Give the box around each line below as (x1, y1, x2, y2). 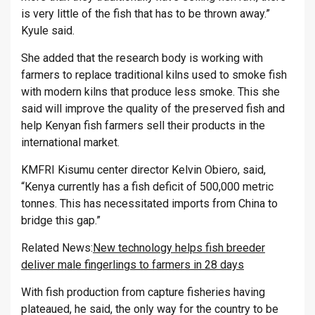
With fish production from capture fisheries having (21, 285, 265, 300)
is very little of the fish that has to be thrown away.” (21, 7, 270, 21)
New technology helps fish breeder (93, 241, 265, 255)
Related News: (21, 241, 93, 255)
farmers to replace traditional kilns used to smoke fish (21, 68, 287, 82)
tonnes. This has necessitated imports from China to (21, 197, 278, 211)
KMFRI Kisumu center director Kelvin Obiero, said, (21, 163, 266, 177)
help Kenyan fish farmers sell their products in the (21, 119, 265, 133)
